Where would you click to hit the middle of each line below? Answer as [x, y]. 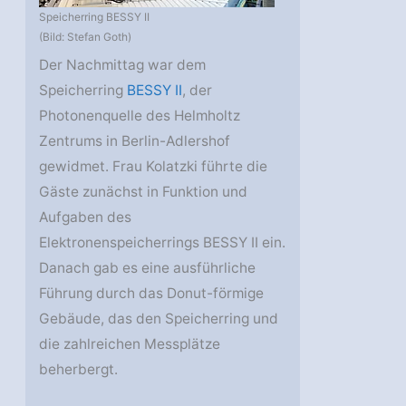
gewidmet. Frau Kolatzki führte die [154, 166]
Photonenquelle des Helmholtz [140, 115]
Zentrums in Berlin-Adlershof [135, 140]
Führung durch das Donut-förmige [152, 293]
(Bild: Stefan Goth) [86, 36]
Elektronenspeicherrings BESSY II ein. [163, 242]
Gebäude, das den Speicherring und [159, 318]
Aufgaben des [86, 217]
